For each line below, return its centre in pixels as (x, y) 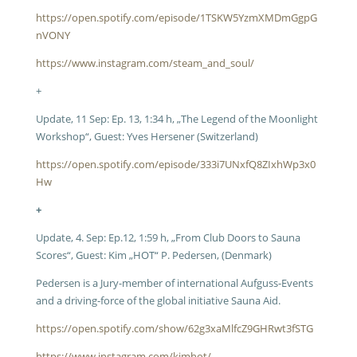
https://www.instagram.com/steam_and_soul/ (145, 63)
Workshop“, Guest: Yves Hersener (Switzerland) (147, 136)
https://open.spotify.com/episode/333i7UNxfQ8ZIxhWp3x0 (175, 164)
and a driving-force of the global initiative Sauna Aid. (158, 300)
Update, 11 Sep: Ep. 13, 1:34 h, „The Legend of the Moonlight (177, 119)
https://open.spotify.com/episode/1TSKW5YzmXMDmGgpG (176, 18)
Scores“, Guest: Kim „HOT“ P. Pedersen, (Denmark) (153, 255)
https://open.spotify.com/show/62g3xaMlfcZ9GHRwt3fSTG (174, 328)
